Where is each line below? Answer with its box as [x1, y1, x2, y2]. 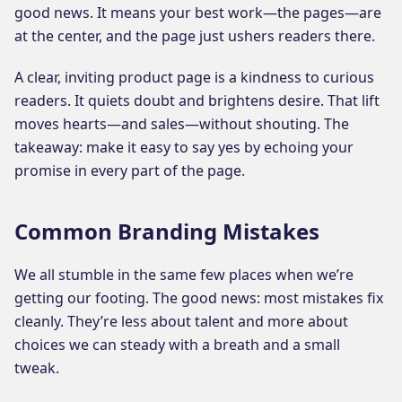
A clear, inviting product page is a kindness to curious [14, 66, 374, 87]
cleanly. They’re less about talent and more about [14, 310, 348, 331]
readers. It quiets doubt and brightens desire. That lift [14, 90, 380, 110]
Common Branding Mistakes [14, 215, 319, 246]
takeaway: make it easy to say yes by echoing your [14, 136, 354, 157]
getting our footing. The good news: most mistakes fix [14, 287, 383, 308]
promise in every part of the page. [14, 160, 245, 180]
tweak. [14, 357, 59, 378]
